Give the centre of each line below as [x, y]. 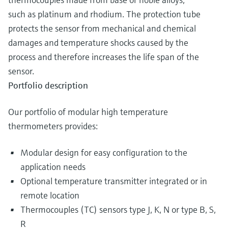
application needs [53, 167]
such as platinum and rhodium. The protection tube [104, 14]
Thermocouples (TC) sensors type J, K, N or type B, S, [118, 210]
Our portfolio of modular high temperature [88, 112]
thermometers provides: [53, 126]
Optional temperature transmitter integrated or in [114, 181]
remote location [50, 195]
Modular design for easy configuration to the [104, 153]
